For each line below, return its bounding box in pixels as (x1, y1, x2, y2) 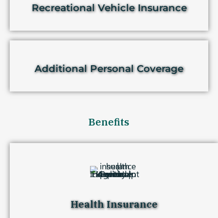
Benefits (89, 115, 129, 128)
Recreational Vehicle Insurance (31, 1, 187, 14)
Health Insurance (70, 197, 158, 211)
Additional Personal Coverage (35, 62, 183, 74)
